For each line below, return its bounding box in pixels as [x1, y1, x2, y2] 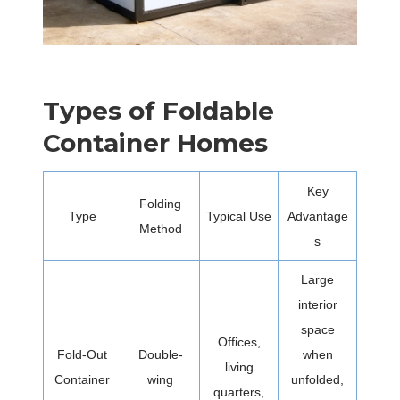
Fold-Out [57, 346, 107, 362]
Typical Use [206, 208, 271, 223]
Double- [137, 346, 183, 362]
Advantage [287, 208, 348, 223]
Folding [139, 196, 181, 211]
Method [138, 221, 182, 236]
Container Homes [43, 127, 268, 158]
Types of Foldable [43, 95, 274, 126]
